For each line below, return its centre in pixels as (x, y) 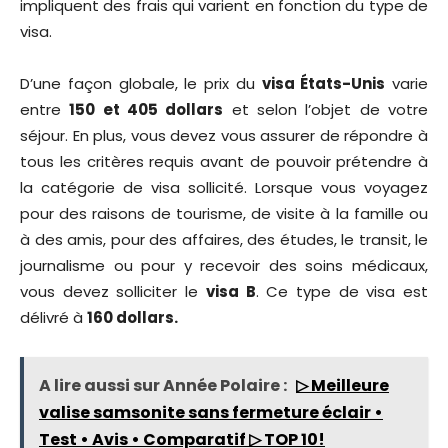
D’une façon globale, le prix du (141, 84)
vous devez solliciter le (113, 292)
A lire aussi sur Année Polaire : (164, 386)
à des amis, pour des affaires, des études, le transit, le (224, 240)
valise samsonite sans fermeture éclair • (211, 413)
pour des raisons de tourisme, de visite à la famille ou (224, 214)
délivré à (53, 318)
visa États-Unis (323, 84)
